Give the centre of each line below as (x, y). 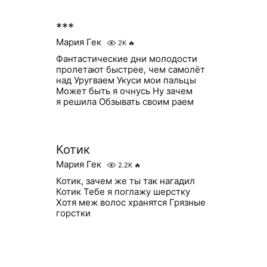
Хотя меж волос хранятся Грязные (131, 202)
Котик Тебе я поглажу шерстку (123, 192)
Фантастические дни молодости (126, 59)
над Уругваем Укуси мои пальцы (126, 80)
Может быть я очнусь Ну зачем (124, 91)
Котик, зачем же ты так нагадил (125, 181)
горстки (73, 213)
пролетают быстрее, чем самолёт (130, 69)
